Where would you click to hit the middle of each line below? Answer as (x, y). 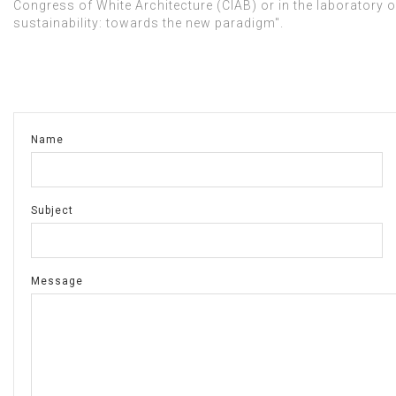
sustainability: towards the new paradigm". (148, 23)
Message (57, 281)
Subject (52, 210)
